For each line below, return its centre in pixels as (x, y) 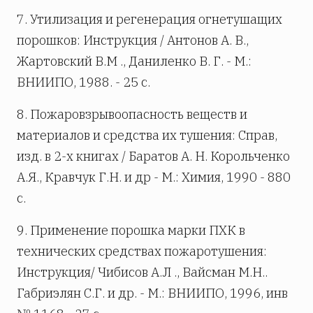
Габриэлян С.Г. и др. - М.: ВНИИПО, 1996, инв (152, 293)
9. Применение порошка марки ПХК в (131, 230)
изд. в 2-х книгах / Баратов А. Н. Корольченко (153, 156)
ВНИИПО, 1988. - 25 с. (83, 82)
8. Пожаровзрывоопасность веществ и (132, 114)
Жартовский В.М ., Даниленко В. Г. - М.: (134, 61)
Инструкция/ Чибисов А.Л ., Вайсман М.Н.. (142, 272)
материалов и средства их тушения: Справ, (147, 135)
